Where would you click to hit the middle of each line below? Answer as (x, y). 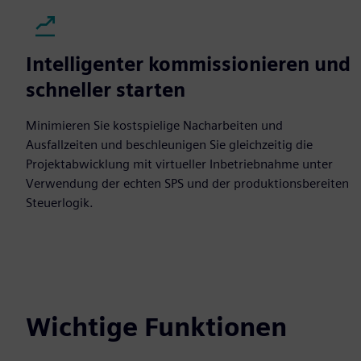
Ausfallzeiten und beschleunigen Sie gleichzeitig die (169, 145)
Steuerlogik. (60, 203)
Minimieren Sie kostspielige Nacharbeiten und (154, 125)
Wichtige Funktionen (156, 327)
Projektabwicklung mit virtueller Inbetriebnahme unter (179, 164)
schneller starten (106, 90)
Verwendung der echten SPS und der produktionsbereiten (187, 183)
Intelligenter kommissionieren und (188, 64)
